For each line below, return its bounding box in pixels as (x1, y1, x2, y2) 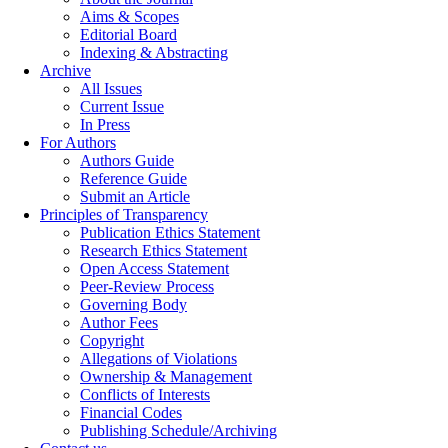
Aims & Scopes (80, 8, 179, 25)
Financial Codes (80, 404, 182, 421)
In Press (80, 116, 130, 133)
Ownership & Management (80, 368, 252, 385)
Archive (40, 62, 91, 79)
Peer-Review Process (80, 278, 214, 295)
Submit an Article (80, 188, 190, 205)
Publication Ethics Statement (80, 224, 260, 241)
